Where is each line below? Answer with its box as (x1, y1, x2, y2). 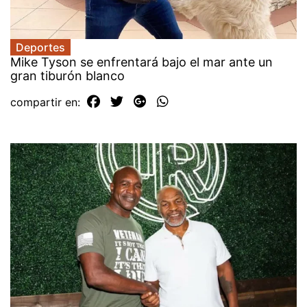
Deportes (16, 40, 65, 55)
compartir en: (10, 95, 84, 110)
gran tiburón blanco (10, 69, 125, 84)
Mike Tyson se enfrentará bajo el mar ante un (10, 55, 273, 70)
